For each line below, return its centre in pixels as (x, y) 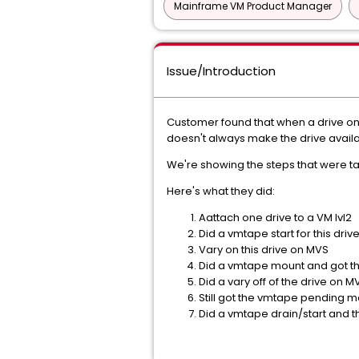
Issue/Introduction (221, 71)
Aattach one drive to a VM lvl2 (275, 218)
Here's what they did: (221, 191)
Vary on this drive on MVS (264, 250)
